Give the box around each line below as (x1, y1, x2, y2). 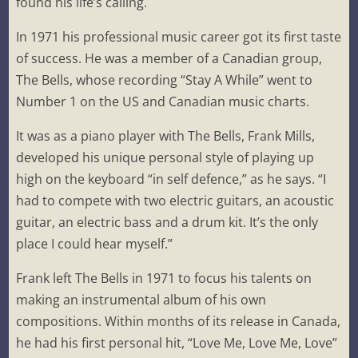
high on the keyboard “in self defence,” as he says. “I (16, 170, 327, 189)
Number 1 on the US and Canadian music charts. (16, 93, 310, 111)
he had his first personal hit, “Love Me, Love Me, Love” (16, 334, 338, 352)
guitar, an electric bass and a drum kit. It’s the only (16, 213, 319, 232)
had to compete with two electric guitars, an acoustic (16, 192, 335, 210)
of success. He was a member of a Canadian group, (16, 50, 323, 68)
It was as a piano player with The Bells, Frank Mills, (16, 127, 316, 145)
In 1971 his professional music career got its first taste (16, 28, 342, 46)
